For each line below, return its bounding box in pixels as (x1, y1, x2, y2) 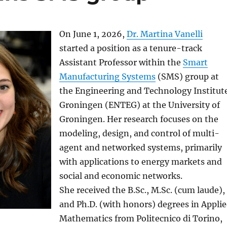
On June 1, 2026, (59, 28, 127, 39)
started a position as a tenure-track (59, 43, 202, 53)
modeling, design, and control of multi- (59, 128, 219, 138)
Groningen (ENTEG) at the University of (59, 99, 220, 110)
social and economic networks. (59, 170, 182, 181)
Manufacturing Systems (59, 71, 156, 82)
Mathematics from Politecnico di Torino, (59, 213, 222, 223)
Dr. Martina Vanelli (126, 28, 203, 39)
